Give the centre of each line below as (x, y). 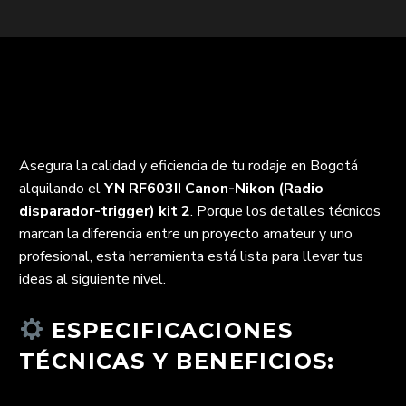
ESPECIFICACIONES (169, 330)
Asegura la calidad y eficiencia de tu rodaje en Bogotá (188, 165)
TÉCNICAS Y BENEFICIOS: (177, 361)
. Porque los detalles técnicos (285, 211)
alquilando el (62, 188)
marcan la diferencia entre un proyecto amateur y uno (186, 233)
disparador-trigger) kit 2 (105, 211)
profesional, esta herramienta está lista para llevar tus (191, 256)
